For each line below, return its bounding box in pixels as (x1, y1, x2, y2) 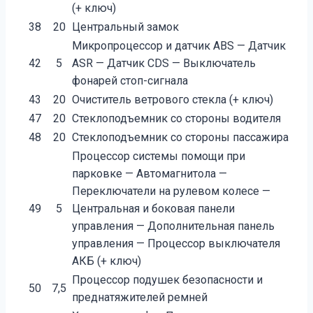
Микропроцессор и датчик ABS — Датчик (72, 39, 286, 53)
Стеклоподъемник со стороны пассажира (72, 131, 289, 145)
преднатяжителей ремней (72, 291, 208, 305)
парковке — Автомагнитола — (72, 167, 227, 181)
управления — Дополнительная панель (72, 219, 275, 233)
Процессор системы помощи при (72, 150, 245, 163)
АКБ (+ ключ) (72, 254, 141, 268)
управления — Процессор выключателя (72, 237, 280, 251)
